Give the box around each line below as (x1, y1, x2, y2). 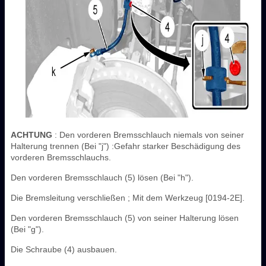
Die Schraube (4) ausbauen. (11, 244, 117, 254)
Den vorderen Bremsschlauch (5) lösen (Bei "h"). (11, 172, 194, 182)
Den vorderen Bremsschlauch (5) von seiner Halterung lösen (11, 213, 239, 223)
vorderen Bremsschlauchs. (11, 152, 111, 162)
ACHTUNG (11, 129, 52, 140)
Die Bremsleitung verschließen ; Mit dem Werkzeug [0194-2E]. (11, 192, 245, 202)
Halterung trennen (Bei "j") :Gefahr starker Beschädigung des (11, 141, 240, 151)
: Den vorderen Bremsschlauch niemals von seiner (52, 129, 244, 140)
